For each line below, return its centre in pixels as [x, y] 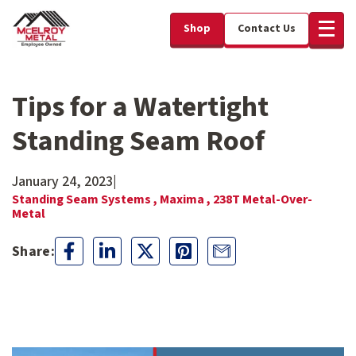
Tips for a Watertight [140, 107]
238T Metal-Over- [263, 199]
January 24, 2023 [62, 182]
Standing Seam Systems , [86, 199]
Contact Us [267, 28]
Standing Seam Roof [138, 141]
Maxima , [186, 199]
